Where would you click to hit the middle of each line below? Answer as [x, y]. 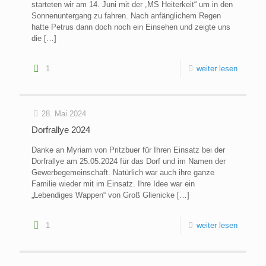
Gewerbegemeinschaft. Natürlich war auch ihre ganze [123, 173]
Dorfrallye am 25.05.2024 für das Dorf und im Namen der [129, 161]
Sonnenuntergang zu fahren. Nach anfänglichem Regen [126, 16]
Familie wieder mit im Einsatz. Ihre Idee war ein [113, 184]
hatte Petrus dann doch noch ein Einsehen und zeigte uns [132, 27]
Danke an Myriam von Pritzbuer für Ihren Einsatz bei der [128, 150]
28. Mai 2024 [64, 114]
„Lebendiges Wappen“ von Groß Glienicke [103, 195]
